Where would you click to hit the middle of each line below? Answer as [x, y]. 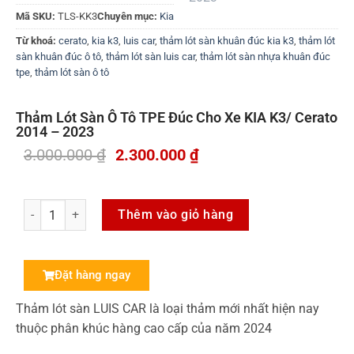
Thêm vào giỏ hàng [176, 214]
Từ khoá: [37, 41]
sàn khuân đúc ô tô [58, 57]
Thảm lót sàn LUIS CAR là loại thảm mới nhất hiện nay [168, 308]
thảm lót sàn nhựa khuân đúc [265, 57]
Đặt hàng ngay [92, 275]
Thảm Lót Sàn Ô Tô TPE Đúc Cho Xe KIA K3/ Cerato [177, 117]
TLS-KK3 [77, 17]
